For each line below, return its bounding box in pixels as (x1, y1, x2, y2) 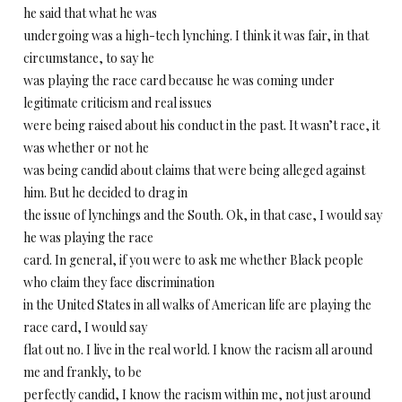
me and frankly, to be (23, 363, 142, 380)
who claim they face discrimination (23, 274, 214, 291)
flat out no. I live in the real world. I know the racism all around (23, 341, 372, 358)
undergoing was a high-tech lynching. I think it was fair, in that (23, 27, 369, 44)
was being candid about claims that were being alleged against (23, 162, 365, 179)
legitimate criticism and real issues (23, 94, 212, 111)
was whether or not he (23, 139, 149, 156)
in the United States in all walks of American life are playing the (23, 296, 371, 313)
